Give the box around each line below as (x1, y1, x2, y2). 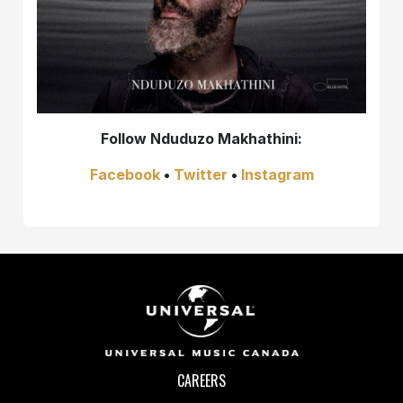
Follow (101, 129, 150, 148)
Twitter (173, 165, 228, 184)
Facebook (89, 165, 160, 184)
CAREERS (177, 369, 226, 391)
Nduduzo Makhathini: (150, 129, 302, 148)
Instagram (240, 165, 314, 184)
